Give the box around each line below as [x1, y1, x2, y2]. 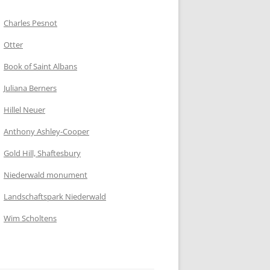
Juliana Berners [4, 82, 57, 93]
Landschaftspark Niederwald [4, 190, 106, 202]
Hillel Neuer [4, 104, 45, 115]
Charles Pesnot [4, 17, 57, 28]
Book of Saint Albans [4, 60, 77, 72]
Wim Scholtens [4, 212, 57, 224]
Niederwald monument [4, 169, 87, 180]
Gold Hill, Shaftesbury [4, 147, 81, 159]
